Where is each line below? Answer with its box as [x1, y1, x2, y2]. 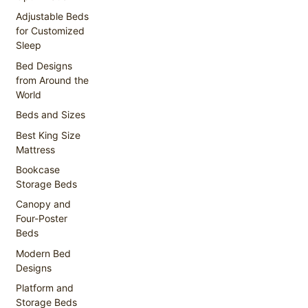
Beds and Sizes [16, 109, 86, 121]
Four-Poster [16, 212, 68, 225]
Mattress [16, 143, 56, 155]
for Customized [16, 25, 85, 37]
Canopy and [16, 198, 71, 210]
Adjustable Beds [16, 10, 89, 23]
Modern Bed [16, 247, 71, 259]
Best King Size [16, 129, 81, 141]
